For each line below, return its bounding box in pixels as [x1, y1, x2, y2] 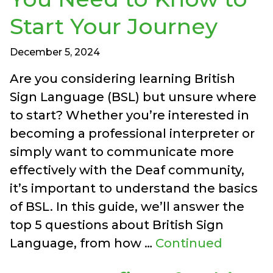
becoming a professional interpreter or [10, 126, 255, 141]
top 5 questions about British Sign [10, 217, 224, 232]
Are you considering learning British [10, 71, 235, 86]
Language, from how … [10, 235, 155, 250]
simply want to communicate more [10, 144, 234, 159]
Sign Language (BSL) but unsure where [10, 89, 257, 104]
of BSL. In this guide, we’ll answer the [10, 199, 244, 214]
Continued [155, 235, 222, 250]
